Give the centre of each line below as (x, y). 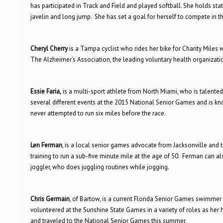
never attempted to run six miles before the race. (98, 113)
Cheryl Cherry (49, 49)
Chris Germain (50, 199)
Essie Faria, (46, 91)
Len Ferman (46, 145)
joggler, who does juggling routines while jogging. (100, 167)
